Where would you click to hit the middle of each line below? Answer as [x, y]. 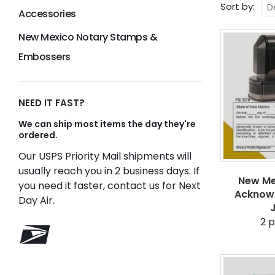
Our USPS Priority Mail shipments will [105, 156]
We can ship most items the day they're [107, 124]
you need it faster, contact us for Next [110, 186]
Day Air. [37, 200]
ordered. [38, 135]
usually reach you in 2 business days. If [109, 171]
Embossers [45, 57]
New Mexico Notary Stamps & [88, 37]
